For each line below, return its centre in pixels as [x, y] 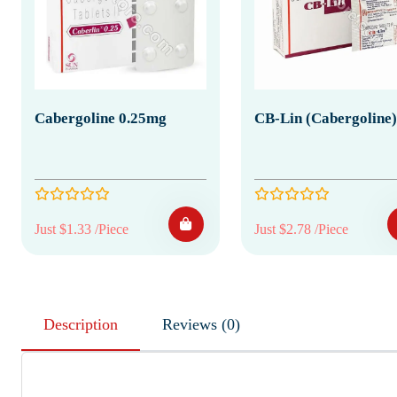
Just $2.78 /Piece [301, 229]
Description [81, 324]
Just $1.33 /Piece [82, 229]
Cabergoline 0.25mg [101, 118]
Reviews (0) [231, 324]
